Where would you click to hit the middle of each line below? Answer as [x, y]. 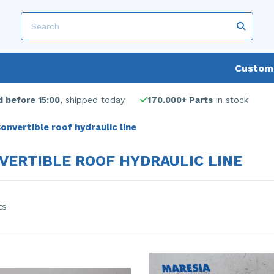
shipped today [94, 100]
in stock [231, 100]
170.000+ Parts [180, 100]
